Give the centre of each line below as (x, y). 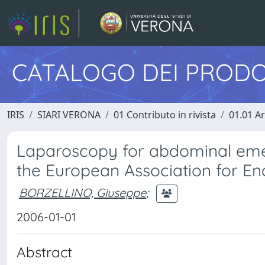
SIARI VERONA (69, 115)
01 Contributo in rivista (165, 115)
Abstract (44, 252)
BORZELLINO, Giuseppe (83, 192)
